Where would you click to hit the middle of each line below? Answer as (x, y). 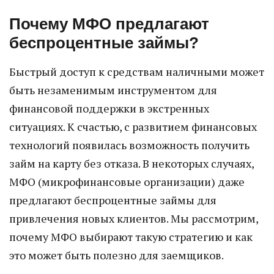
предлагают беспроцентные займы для (113, 200)
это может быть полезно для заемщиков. (117, 255)
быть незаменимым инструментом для (113, 90)
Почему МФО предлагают (109, 24)
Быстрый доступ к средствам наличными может (137, 72)
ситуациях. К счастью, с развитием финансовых (133, 127)
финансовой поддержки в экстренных (109, 108)
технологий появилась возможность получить (129, 145)
